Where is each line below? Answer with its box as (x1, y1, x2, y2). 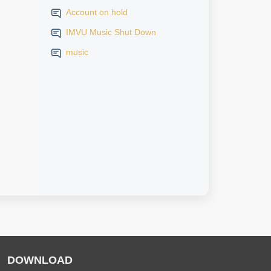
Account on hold (65, 7, 128, 17)
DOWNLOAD (7, 254, 73, 266)
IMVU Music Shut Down (65, 27, 156, 37)
